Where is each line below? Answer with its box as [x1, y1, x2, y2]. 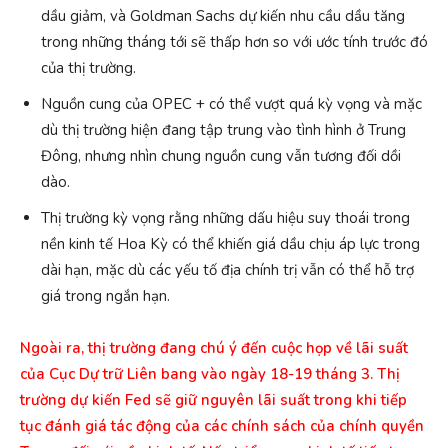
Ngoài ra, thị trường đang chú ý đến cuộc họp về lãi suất [20, 338, 408, 359]
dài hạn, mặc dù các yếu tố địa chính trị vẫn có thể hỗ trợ [41, 260, 414, 281]
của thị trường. [41, 58, 136, 79]
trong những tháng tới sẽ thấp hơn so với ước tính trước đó [41, 32, 428, 53]
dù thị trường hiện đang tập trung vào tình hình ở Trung [41, 120, 406, 141]
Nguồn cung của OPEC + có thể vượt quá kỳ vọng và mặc [41, 94, 422, 115]
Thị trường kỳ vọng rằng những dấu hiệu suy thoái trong [41, 208, 410, 229]
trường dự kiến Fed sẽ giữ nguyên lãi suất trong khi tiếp [20, 390, 407, 411]
